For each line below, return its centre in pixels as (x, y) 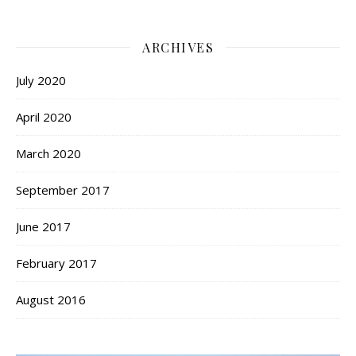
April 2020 (44, 116)
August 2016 (51, 299)
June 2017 (43, 226)
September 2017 (63, 190)
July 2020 (41, 80)
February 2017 (56, 263)
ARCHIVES (178, 47)
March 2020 (48, 153)
